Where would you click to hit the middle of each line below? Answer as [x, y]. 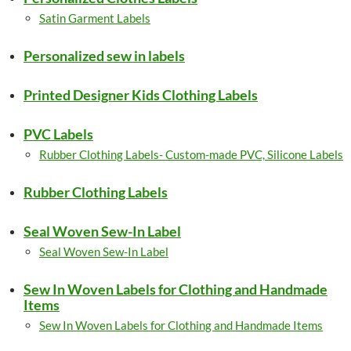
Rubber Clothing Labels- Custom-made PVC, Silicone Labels [191, 154]
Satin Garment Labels [95, 18]
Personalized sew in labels [104, 56]
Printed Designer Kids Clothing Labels [141, 95]
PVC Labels [58, 134]
